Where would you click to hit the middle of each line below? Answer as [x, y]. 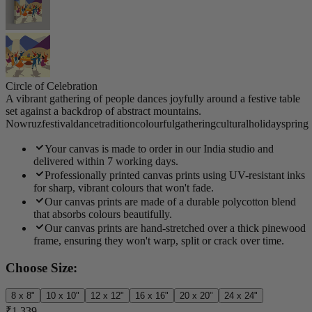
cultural [232, 124]
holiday [265, 124]
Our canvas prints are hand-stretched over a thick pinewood [175, 228]
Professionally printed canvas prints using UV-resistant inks [175, 175]
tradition [117, 124]
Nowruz [24, 124]
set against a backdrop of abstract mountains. [103, 111]
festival [57, 124]
